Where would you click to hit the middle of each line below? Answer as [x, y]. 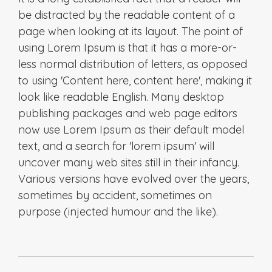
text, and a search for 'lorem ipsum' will [116, 146]
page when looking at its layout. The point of [131, 31]
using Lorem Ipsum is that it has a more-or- [127, 47]
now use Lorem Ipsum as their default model [131, 129]
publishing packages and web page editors [128, 113]
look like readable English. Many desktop [121, 97]
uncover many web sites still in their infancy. [129, 162]
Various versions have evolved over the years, [134, 178]
